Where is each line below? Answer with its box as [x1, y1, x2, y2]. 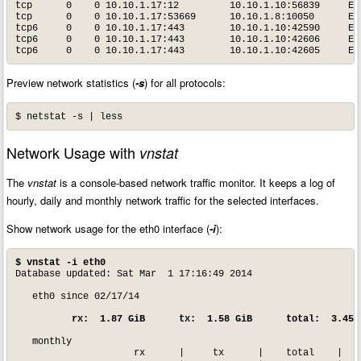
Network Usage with [6, 142, 140, 164]
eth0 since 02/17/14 [15, 290, 139, 302]
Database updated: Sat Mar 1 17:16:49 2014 [15, 268, 252, 280]
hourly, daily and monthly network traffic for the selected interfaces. [6, 193, 320, 209]
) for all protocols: [144, 75, 226, 91]
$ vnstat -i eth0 [15, 256, 106, 268]
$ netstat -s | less [15, 110, 122, 122]
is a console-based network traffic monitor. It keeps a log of [56, 175, 336, 191]
